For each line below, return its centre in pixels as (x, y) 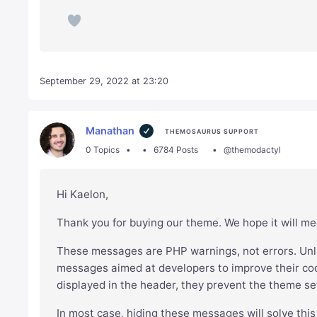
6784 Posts (175, 150)
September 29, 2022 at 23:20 (104, 81)
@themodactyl (252, 150)
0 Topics (103, 150)
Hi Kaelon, (83, 195)
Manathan (110, 131)
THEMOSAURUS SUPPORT (212, 132)
